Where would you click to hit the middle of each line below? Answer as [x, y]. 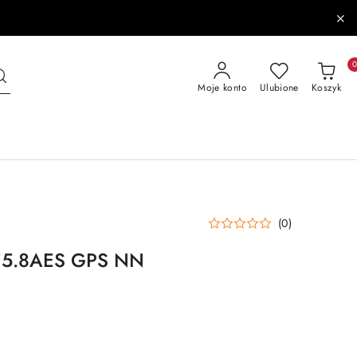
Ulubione [279, 88]
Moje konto [222, 88]
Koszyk [326, 88]
